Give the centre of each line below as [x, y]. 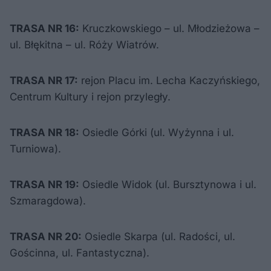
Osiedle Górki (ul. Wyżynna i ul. [157, 132]
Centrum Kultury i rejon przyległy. [90, 97]
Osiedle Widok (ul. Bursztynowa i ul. [168, 184]
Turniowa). [35, 149]
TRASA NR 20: [46, 237]
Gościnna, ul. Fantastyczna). [80, 253]
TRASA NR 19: [44, 184]
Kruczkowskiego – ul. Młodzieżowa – [169, 28]
